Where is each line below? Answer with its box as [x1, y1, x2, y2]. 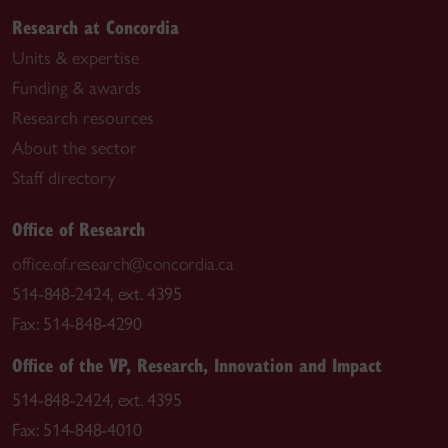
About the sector [12, 137, 137, 160]
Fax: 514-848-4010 [12, 419, 142, 442]
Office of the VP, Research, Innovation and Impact [12, 352, 382, 378]
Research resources [12, 107, 154, 130]
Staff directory [12, 167, 116, 190]
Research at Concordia [12, 14, 179, 40]
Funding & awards [12, 77, 141, 100]
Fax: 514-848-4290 [12, 313, 142, 336]
